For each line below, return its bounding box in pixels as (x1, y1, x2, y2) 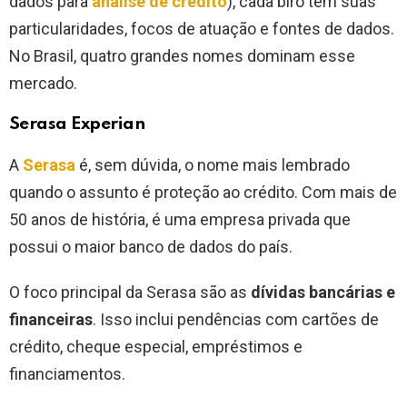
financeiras (9, 310, 93, 330)
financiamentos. (9, 364, 129, 384)
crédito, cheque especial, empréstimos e (9, 337, 303, 357)
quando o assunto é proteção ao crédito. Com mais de (9, 183, 397, 203)
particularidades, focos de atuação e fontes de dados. (9, 19, 394, 39)
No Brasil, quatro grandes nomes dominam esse (9, 46, 355, 66)
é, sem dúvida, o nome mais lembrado (79, 155, 350, 175)
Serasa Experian (9, 115, 145, 134)
